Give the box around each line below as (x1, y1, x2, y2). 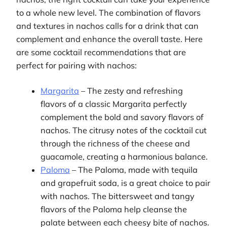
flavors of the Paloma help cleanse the (41, 204, 187, 215)
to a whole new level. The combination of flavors (16, 8, 201, 18)
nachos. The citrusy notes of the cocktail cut (41, 125, 207, 136)
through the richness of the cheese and (41, 138, 191, 149)
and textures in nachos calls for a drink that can (16, 21, 199, 31)
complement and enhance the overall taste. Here (16, 34, 203, 45)
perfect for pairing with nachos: (16, 60, 137, 71)
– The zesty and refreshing (79, 86, 183, 96)
